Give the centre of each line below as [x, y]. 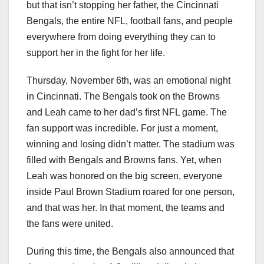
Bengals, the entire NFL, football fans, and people [130, 21]
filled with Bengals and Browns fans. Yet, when [124, 160]
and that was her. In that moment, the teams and [126, 208]
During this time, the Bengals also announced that [130, 252]
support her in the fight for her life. [96, 53]
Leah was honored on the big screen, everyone [124, 176]
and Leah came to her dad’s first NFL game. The [127, 113]
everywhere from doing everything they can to [121, 37]
